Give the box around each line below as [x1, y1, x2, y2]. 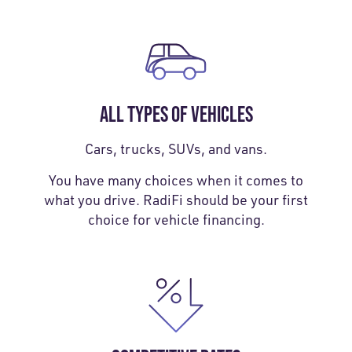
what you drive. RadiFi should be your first [44, 190, 308, 208]
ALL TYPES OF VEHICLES [99, 101, 253, 126]
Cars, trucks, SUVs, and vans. [85, 139, 267, 157]
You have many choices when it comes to [49, 170, 303, 189]
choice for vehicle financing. [87, 210, 265, 228]
